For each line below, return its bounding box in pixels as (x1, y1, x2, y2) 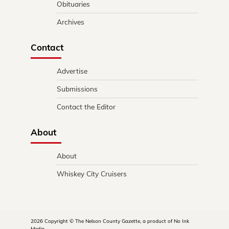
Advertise (57, 66, 87, 75)
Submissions (57, 84, 98, 93)
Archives (57, 17, 84, 26)
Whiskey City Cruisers (57, 169, 127, 178)
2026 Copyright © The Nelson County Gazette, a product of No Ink (31, 217, 189, 224)
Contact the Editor (57, 102, 116, 111)
